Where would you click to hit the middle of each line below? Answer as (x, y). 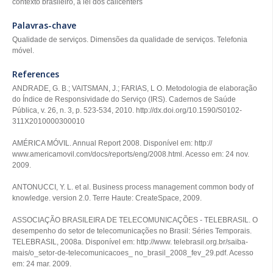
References (36, 74)
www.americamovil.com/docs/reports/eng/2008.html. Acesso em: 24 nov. (131, 154)
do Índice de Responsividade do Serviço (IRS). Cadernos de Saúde (124, 99)
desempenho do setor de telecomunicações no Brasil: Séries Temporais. (132, 231)
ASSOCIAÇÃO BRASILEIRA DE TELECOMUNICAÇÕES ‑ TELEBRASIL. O (135, 220)
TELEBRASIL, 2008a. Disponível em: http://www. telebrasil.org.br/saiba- (130, 242)
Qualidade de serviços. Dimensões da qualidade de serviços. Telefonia (130, 40)
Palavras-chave (44, 25)
